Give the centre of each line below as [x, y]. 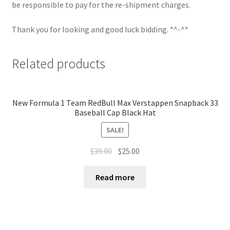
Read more [115, 177]
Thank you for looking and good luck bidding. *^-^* [100, 29]
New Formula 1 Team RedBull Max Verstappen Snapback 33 [115, 103]
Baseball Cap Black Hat [115, 113]
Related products [58, 63]
